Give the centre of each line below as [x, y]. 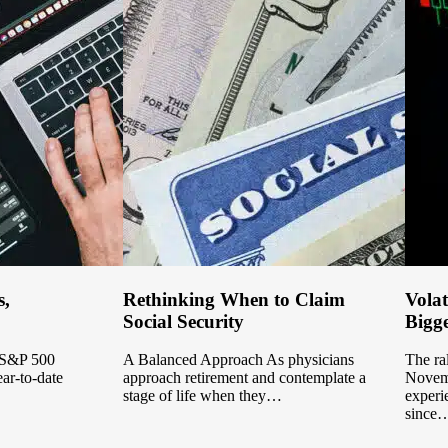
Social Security [184, 321]
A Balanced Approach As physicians [239, 360]
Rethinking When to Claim [234, 299]
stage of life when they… [203, 396]
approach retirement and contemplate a [245, 378]
